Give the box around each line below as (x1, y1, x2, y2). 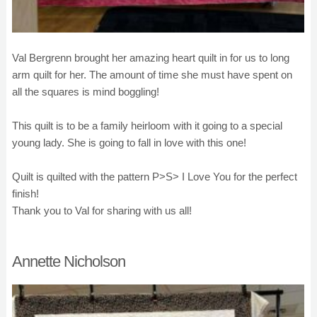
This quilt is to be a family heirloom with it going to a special (12, 120, 282, 132)
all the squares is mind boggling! (12, 86, 159, 98)
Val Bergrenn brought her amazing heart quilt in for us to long (12, 52, 289, 64)
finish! (12, 188, 39, 200)
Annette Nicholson (12, 253, 125, 270)
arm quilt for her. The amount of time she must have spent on (12, 69, 292, 81)
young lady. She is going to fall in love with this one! (12, 137, 246, 149)
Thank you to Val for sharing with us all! (12, 204, 192, 217)
